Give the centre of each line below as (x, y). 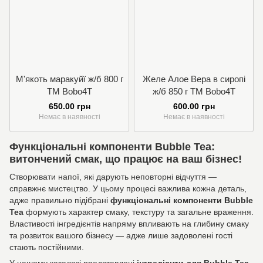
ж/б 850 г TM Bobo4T (194, 92)
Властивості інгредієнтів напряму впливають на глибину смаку (129, 223)
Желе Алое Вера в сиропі (194, 79)
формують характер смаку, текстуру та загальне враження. (139, 212)
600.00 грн (194, 107)
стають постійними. (47, 247)
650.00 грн (69, 107)
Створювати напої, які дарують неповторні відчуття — (113, 176)
